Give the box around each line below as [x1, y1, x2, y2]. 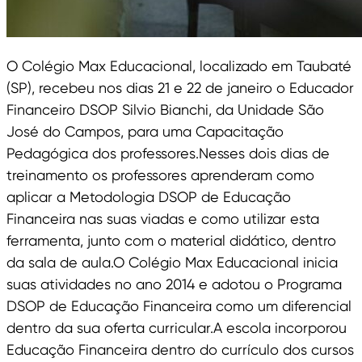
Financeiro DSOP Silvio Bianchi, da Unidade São [6, 101, 324, 119]
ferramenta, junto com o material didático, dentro [6, 232, 336, 250]
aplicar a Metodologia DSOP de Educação [6, 188, 291, 206]
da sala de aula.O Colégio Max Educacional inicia [6, 254, 338, 271]
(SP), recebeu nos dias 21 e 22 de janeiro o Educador [6, 79, 354, 97]
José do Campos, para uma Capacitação [6, 123, 284, 141]
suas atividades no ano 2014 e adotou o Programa [6, 276, 342, 293]
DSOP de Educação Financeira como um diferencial [6, 297, 351, 315]
